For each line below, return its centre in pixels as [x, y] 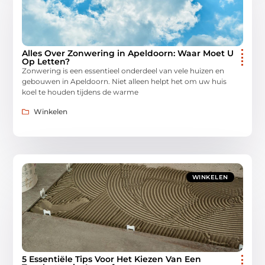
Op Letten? [46, 62]
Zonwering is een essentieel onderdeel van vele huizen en [123, 71]
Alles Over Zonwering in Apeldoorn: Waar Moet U [128, 54]
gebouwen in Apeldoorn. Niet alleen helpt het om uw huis [125, 82]
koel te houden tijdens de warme [80, 92]
